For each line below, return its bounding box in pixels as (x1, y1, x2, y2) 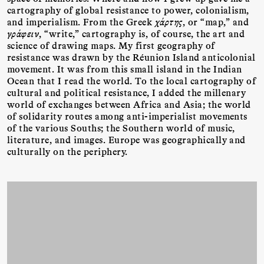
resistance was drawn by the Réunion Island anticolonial (7, 51, 256, 63)
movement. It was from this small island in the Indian (7, 63, 242, 75)
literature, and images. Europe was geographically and (7, 134, 246, 146)
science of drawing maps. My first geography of (7, 39, 215, 51)
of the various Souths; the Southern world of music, (7, 122, 235, 134)
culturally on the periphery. (7, 146, 128, 157)
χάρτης (154, 16, 183, 28)
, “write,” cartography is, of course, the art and (39, 28, 245, 39)
